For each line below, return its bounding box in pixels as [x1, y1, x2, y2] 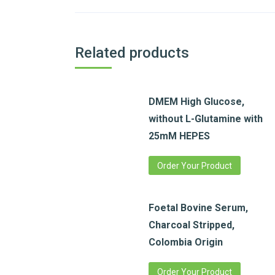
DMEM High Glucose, [149, 96, 244, 108]
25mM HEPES [149, 130, 210, 142]
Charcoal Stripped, [149, 219, 234, 231]
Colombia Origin [149, 236, 223, 249]
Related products [75, 44, 189, 62]
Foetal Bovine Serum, [149, 202, 248, 214]
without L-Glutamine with [149, 113, 263, 125]
